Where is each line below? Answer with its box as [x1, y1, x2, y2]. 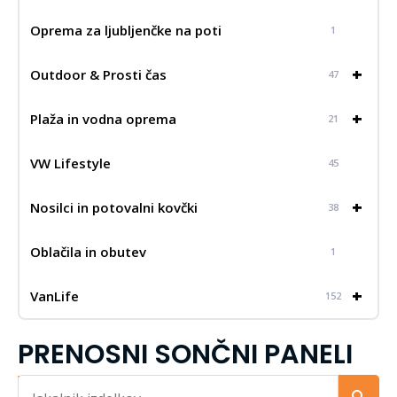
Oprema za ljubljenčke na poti [30, 20, 222, 39]
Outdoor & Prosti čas [30, 65, 167, 83]
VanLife [30, 286, 79, 305]
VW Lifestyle [30, 153, 111, 172]
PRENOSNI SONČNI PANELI [18, 334, 353, 373]
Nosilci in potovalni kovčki [30, 198, 198, 216]
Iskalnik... [17, 373, 68, 392]
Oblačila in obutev [30, 242, 146, 261]
